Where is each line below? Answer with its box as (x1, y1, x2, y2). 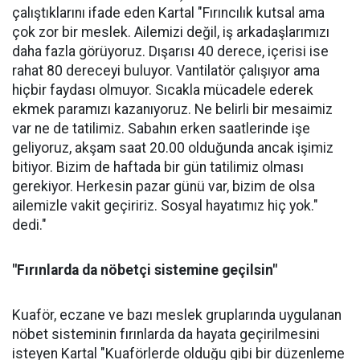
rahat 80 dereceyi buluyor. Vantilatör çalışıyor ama (12, 62, 320, 79)
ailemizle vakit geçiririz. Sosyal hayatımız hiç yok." (12, 197, 318, 214)
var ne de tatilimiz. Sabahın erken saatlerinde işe (12, 120, 310, 137)
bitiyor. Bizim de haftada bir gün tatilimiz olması (12, 158, 304, 175)
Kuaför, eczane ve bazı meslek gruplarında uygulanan (12, 306, 342, 323)
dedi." (12, 216, 47, 233)
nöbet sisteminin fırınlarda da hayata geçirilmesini (12, 325, 320, 342)
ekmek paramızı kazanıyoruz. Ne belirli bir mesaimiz (12, 100, 333, 117)
